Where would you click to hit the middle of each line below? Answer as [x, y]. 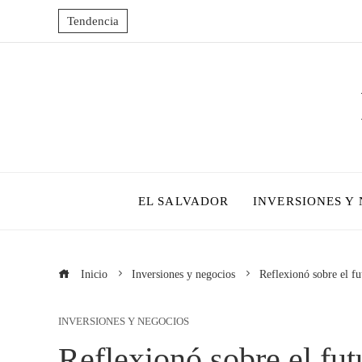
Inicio [93, 274]
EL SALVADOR [184, 201]
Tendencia [93, 21]
